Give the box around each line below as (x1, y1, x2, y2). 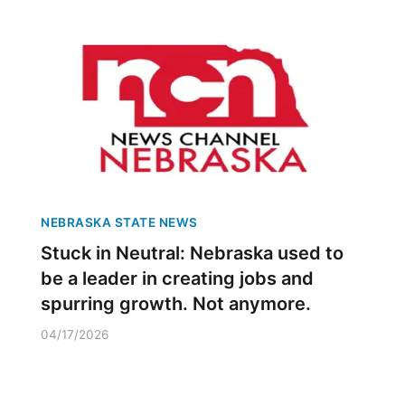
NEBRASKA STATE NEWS (41, 215, 198, 230)
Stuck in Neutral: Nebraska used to (41, 242, 344, 264)
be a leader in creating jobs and (41, 268, 314, 289)
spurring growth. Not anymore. (41, 293, 311, 315)
